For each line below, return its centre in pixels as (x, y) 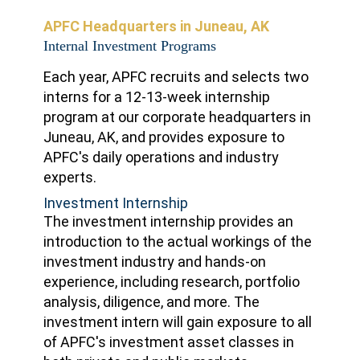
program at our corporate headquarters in (177, 117)
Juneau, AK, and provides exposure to (164, 137)
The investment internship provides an (168, 222)
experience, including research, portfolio (172, 282)
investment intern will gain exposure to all (178, 322)
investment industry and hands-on (155, 262)
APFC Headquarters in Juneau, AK (156, 26)
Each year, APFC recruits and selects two (176, 77)
